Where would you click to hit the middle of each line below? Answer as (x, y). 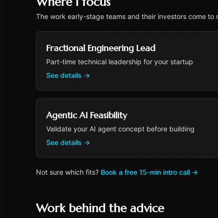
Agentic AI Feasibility (87, 115)
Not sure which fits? (67, 172)
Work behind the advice (100, 208)
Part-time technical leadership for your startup (120, 62)
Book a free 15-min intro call (145, 172)
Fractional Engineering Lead (101, 48)
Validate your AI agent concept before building (120, 129)
